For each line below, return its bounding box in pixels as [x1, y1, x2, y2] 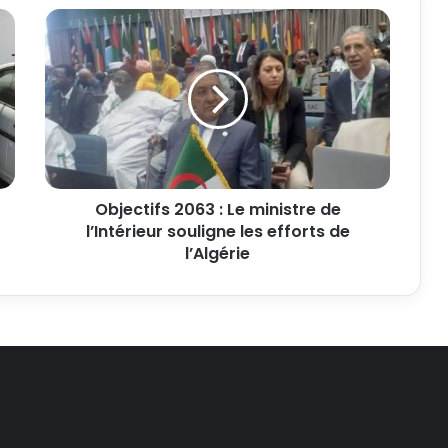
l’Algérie [185, 242, 250, 265]
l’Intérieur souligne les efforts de [85, 220, 350, 243]
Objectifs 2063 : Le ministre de [94, 198, 341, 221]
